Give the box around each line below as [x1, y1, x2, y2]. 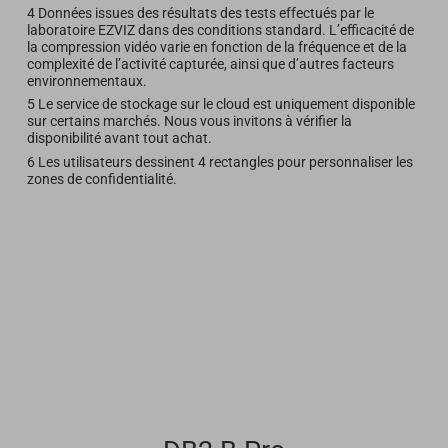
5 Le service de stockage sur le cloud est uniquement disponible [26, 96, 415, 113]
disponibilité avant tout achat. [26, 130, 212, 147]
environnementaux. [26, 72, 147, 89]
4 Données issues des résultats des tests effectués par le [26, 4, 374, 21]
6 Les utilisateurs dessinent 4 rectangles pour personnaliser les [26, 153, 413, 170]
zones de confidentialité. [26, 170, 177, 187]
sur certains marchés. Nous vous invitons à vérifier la [26, 113, 352, 130]
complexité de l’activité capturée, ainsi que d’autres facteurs [26, 55, 394, 72]
